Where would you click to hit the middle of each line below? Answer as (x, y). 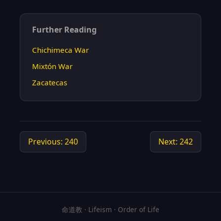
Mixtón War (52, 66)
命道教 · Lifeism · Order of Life (110, 209)
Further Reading (64, 30)
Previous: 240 (53, 142)
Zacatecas (50, 82)
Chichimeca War (60, 50)
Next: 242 (176, 142)
